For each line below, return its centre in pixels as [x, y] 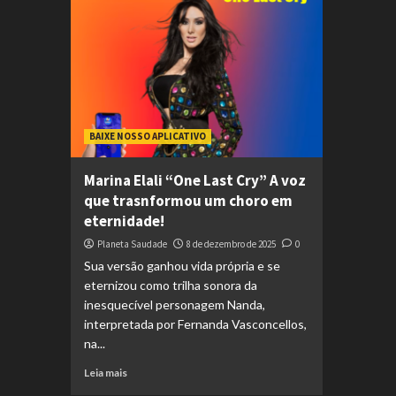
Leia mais [105, 373]
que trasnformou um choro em [188, 201]
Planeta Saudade [132, 244]
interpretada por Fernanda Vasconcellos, [195, 324]
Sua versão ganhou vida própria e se [182, 266]
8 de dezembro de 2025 [231, 244]
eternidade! [124, 221]
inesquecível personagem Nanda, [174, 305]
